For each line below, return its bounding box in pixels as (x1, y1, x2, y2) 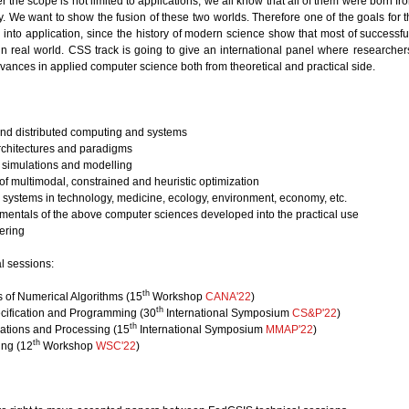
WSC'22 (96, 339, 136, 352)
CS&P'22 (292, 306, 337, 320)
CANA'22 (205, 289, 251, 303)
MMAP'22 (266, 322, 313, 336)
